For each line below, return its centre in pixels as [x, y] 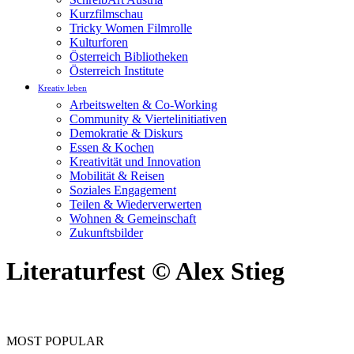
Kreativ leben [62, 88]
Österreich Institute [117, 71]
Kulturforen [99, 42]
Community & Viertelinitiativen [148, 119]
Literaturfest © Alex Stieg [145, 271]
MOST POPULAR [55, 341]
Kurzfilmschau [106, 14]
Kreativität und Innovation [135, 162]
